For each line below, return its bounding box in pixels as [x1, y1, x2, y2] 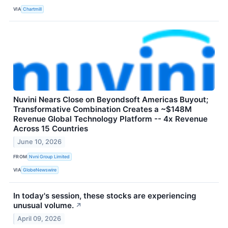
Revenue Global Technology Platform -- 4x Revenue [13, 114, 208, 124]
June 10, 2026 [17, 137, 62, 146]
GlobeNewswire [23, 167, 57, 173]
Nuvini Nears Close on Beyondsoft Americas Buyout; [13, 95, 208, 105]
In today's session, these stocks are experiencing [13, 190, 196, 201]
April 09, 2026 [17, 214, 62, 222]
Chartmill [23, 6, 42, 12]
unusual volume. [13, 200, 74, 210]
